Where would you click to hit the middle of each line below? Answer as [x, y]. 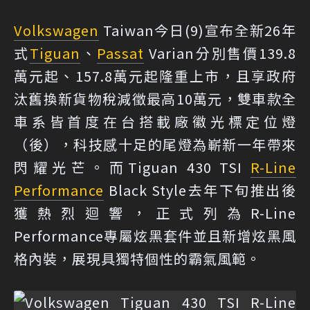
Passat [121, 53]
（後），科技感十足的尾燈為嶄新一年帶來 [155, 144]
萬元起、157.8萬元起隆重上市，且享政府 [155, 76]
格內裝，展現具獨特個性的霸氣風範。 [137, 258]
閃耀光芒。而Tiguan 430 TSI [132, 167]
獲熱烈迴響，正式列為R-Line [155, 213]
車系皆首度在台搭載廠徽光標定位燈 [155, 121]
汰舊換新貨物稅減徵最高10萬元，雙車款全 [155, 99]
